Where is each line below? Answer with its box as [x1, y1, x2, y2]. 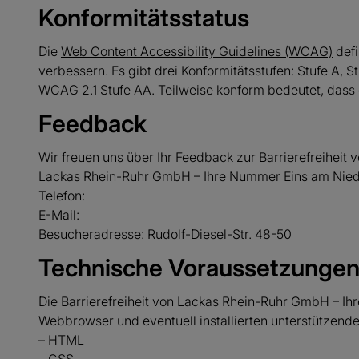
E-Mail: [38, 207, 79, 223]
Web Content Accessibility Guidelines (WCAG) [61, 43, 333, 59]
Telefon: [38, 188, 85, 204]
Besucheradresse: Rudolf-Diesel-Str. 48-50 [38, 226, 292, 242]
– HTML [38, 332, 84, 348]
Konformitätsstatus [38, 3, 249, 32]
